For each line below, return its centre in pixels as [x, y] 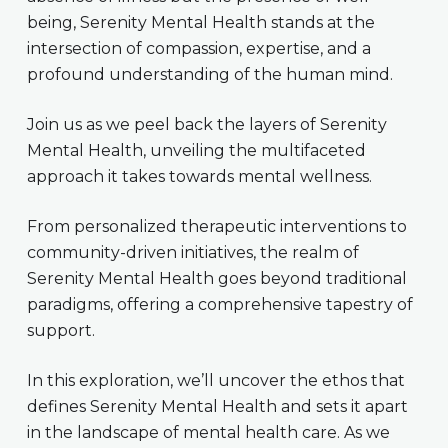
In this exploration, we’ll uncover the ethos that [215, 381]
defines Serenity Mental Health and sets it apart [217, 407]
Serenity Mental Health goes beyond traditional [216, 279]
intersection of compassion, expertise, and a [198, 49]
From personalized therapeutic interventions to [216, 227]
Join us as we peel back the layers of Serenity [206, 125]
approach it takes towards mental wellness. [201, 177]
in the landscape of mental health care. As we [208, 433]
